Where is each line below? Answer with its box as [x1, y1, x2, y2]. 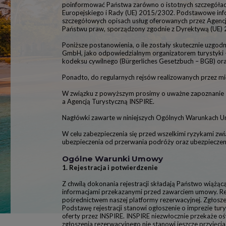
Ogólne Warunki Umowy [62, 154, 163, 163]
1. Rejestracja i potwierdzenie [62, 163, 158, 172]
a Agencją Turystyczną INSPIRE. [62, 97, 154, 105]
